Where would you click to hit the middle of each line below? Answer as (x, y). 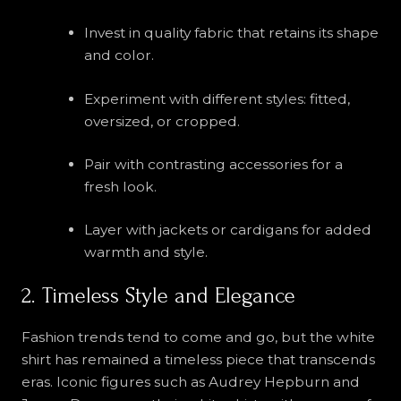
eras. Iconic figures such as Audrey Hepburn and (190, 382)
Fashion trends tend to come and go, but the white (198, 337)
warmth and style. (145, 252)
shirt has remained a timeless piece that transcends (198, 360)
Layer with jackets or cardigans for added (227, 230)
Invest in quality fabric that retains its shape (231, 33)
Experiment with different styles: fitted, (217, 98)
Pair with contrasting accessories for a (213, 164)
